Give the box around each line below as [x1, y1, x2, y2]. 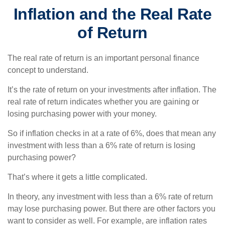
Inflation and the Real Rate [13, 5, 212, 23]
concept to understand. [8, 66, 88, 74]
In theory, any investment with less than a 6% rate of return [8, 192, 213, 201]
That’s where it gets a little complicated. [8, 173, 147, 181]
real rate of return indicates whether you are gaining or [8, 97, 199, 106]
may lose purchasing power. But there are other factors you [8, 204, 215, 213]
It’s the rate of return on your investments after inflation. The [8, 85, 216, 94]
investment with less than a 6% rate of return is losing [8, 141, 195, 150]
